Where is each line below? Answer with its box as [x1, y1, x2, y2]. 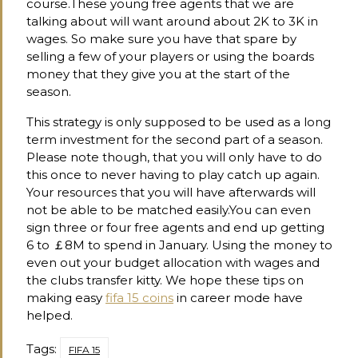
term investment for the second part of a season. [26, 131, 323, 147]
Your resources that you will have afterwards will [26, 184, 316, 200]
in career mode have [173, 289, 303, 305]
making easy [26, 289, 105, 305]
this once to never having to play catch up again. [26, 166, 320, 182]
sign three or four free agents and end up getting [26, 219, 324, 235]
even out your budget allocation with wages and [26, 254, 320, 270]
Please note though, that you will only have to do [26, 149, 322, 165]
